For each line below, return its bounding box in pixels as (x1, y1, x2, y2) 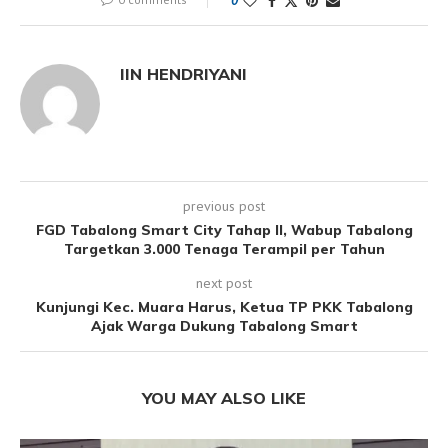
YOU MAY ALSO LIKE (142, 388, 306, 409)
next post (196, 274, 252, 293)
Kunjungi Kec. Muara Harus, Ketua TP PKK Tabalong (35, 298, 413, 317)
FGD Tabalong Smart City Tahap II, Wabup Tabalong (35, 221, 413, 240)
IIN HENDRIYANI (120, 64, 247, 85)
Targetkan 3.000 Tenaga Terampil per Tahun (63, 240, 385, 259)
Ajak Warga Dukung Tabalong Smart (90, 317, 358, 336)
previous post (183, 197, 265, 216)
